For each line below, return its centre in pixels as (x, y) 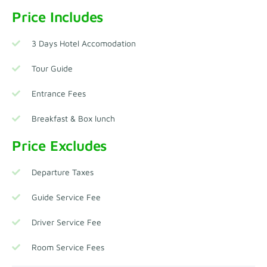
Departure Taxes (62, 172)
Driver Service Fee (66, 222)
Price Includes (58, 16)
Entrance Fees (58, 93)
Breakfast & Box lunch (73, 118)
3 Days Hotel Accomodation (83, 43)
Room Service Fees (68, 247)
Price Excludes (60, 145)
